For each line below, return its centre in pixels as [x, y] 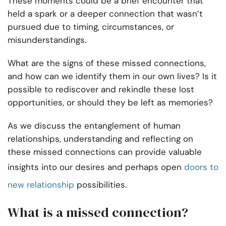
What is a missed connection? [98, 213]
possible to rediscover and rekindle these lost [101, 90]
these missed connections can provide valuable [105, 152]
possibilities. [100, 185]
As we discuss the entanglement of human [94, 126]
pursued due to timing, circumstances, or [91, 27]
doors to [201, 167]
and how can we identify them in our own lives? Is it [112, 76]
